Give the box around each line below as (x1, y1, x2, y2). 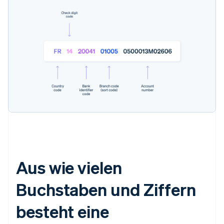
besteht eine (16, 200, 109, 222)
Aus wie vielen (16, 156, 122, 178)
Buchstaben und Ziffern (16, 178, 196, 200)
